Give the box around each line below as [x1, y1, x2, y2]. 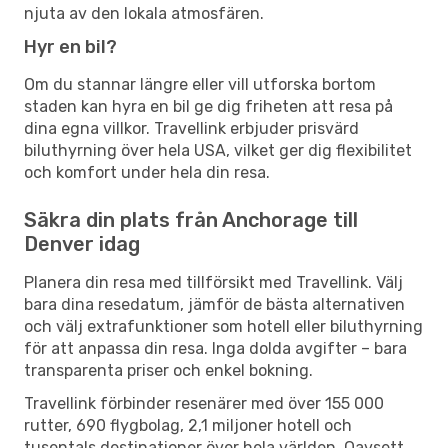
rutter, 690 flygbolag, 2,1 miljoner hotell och [24, 415, 352, 435]
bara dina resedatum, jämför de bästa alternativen [24, 294, 405, 314]
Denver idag [24, 231, 140, 256]
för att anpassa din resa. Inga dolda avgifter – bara [24, 338, 407, 358]
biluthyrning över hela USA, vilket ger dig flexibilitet [24, 140, 412, 160]
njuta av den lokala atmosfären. [24, 3, 264, 23]
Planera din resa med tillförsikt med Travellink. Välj [24, 272, 403, 292]
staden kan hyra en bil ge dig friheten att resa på [24, 96, 393, 116]
